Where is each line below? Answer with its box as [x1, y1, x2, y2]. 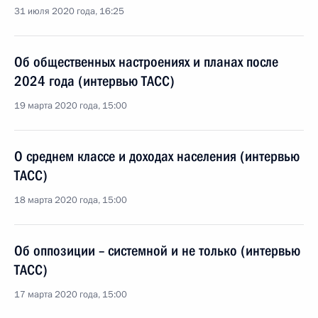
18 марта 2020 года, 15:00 [14, 194, 127, 207]
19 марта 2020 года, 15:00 [14, 99, 127, 112]
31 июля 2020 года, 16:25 [14, 5, 124, 18]
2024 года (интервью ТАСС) [14, 72, 175, 89]
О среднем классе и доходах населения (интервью [14, 148, 300, 165]
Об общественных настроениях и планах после [14, 53, 278, 70]
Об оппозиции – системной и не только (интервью [14, 242, 300, 259]
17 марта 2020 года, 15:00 [14, 288, 127, 301]
